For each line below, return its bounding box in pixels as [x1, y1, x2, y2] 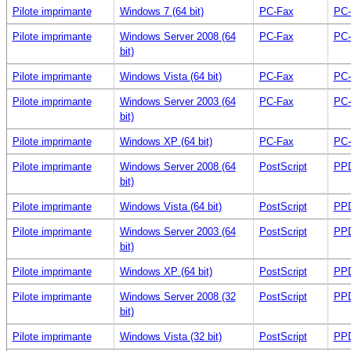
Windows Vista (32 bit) [119, 330, 222, 342]
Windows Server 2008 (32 [119, 290, 236, 302]
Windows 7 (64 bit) [119, 5, 204, 17]
